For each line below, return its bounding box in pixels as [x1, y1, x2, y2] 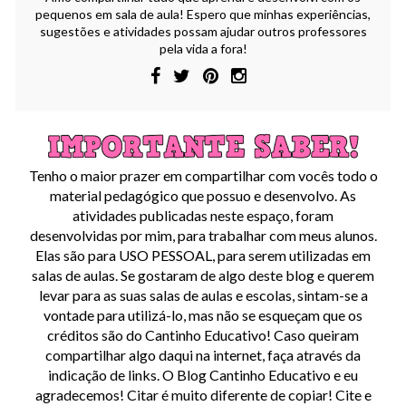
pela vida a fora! [159, 40, 247, 56]
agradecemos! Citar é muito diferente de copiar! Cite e [34, 385, 372, 403]
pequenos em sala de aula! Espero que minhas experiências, [35, 5, 371, 22]
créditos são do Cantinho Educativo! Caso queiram [47, 325, 359, 343]
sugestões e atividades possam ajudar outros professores [39, 23, 367, 39]
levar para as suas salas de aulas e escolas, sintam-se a [38, 285, 368, 304]
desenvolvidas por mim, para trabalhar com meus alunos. [29, 226, 377, 244]
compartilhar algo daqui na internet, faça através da [45, 345, 361, 363]
